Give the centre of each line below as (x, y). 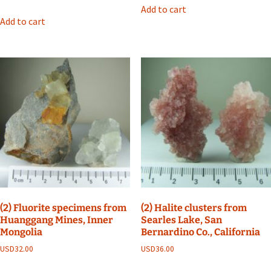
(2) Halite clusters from (194, 208)
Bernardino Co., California (200, 232)
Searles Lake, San (181, 220)
